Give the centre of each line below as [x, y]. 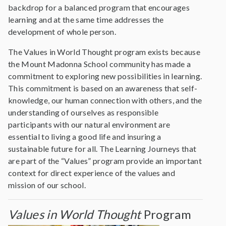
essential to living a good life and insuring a [85, 136]
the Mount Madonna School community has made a [100, 64]
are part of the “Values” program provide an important [105, 161]
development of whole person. [62, 32]
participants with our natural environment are [89, 124]
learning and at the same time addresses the [86, 19]
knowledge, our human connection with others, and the [105, 100]
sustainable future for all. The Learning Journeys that [102, 149]
